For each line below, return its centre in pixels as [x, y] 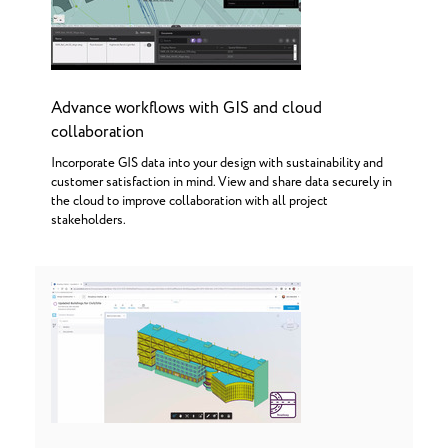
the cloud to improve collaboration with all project [189, 201]
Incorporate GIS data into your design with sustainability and [217, 163]
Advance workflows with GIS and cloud [186, 108]
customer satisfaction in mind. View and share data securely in [221, 182]
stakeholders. [88, 220]
